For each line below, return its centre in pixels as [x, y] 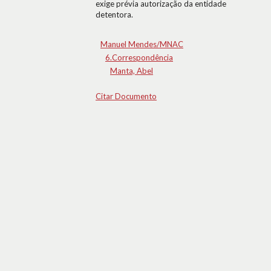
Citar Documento [126, 96]
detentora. [114, 15]
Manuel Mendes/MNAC [142, 44]
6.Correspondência [139, 57]
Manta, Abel [132, 71]
